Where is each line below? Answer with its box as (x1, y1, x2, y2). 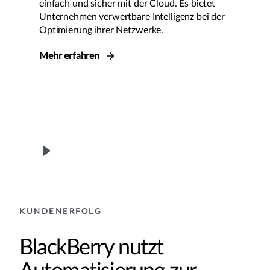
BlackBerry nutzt (19, 237, 163, 259)
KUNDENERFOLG (19, 208, 102, 216)
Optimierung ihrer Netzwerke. (39, 25, 164, 36)
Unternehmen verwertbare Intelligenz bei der (39, 12, 225, 22)
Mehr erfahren (39, 51, 102, 61)
